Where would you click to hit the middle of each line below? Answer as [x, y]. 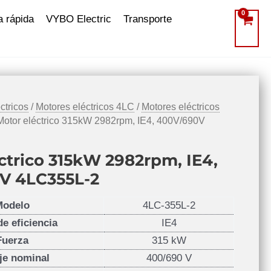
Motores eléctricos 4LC [85, 107]
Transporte [148, 19]
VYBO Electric [79, 19]
